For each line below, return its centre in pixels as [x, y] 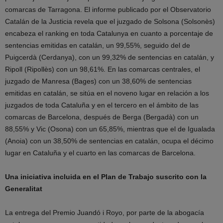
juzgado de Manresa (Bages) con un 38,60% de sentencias [98, 81]
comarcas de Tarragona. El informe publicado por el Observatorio [108, 9]
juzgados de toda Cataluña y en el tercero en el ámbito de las [102, 105]
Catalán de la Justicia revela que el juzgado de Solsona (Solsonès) [110, 21]
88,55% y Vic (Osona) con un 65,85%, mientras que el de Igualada [110, 129]
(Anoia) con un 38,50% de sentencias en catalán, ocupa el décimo [109, 141]
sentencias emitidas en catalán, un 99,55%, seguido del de [98, 45]
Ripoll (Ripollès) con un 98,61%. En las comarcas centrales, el [103, 69]
